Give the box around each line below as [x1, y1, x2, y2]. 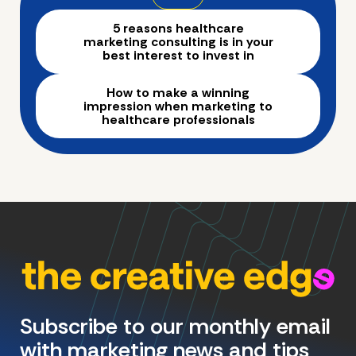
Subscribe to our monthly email [20, 311, 331, 341]
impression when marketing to [83, 97, 273, 114]
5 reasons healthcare [112, 19, 244, 37]
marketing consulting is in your [83, 33, 273, 50]
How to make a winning [106, 83, 250, 101]
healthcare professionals [101, 110, 255, 128]
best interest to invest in [102, 46, 254, 64]
